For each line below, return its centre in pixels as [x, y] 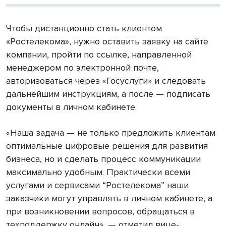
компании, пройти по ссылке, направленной [99, 54]
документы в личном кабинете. [71, 107]
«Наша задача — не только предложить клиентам [111, 132]
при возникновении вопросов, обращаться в [100, 211]
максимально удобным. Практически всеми [98, 172]
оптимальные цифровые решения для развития [107, 146]
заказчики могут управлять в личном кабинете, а [109, 198]
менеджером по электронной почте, [82, 67]
